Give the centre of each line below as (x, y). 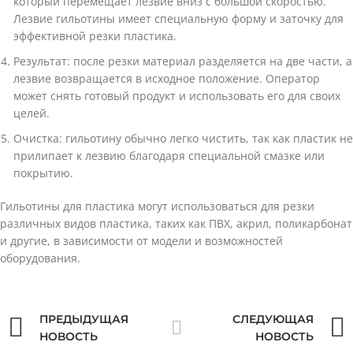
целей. (32, 113)
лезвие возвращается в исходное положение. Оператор (167, 78)
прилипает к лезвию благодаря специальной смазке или (169, 156)
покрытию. (43, 173)
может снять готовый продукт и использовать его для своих (177, 96)
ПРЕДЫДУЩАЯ (84, 319)
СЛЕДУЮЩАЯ (273, 319)
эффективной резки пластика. (95, 36)
